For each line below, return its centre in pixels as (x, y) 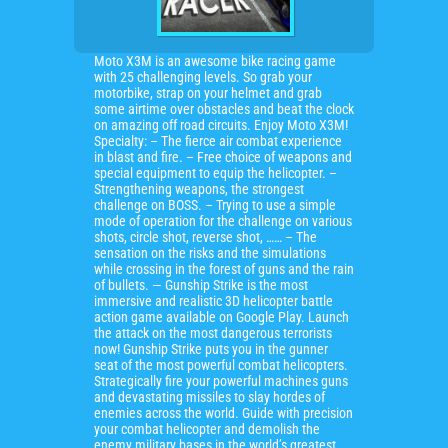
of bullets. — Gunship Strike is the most (201, 285)
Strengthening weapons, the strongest (199, 189)
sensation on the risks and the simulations (210, 253)
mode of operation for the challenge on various (223, 221)
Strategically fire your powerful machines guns (221, 381)
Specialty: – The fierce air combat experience (218, 141)
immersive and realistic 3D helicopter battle (213, 301)
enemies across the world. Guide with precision (223, 413)
